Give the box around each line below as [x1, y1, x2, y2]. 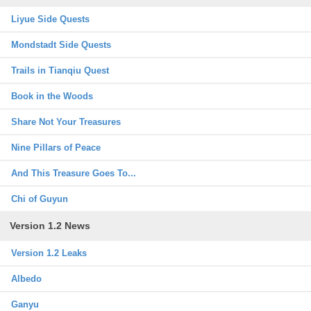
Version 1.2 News [10, 220, 90, 231]
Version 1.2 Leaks [11, 248, 87, 258]
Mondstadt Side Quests [11, 40, 111, 50]
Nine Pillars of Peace [11, 142, 101, 153]
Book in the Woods [11, 91, 93, 101]
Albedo [11, 274, 42, 284]
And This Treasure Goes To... [11, 168, 136, 178]
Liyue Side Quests [11, 14, 90, 24]
